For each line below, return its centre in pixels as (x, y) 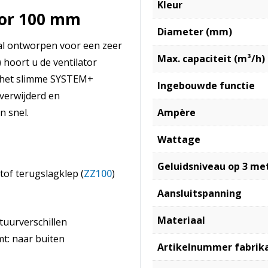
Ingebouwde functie (206, 85)
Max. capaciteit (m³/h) (211, 58)
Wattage (179, 139)
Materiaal (181, 220)
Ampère (176, 112)
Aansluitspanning (200, 193)
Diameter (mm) (195, 31)
